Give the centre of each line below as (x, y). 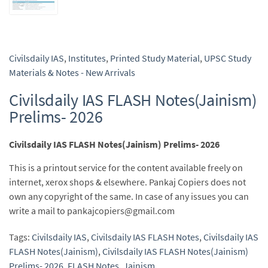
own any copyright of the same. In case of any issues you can (129, 196)
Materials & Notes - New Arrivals (72, 72)
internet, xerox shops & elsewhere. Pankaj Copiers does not (127, 182)
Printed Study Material (155, 58)
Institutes (87, 58)
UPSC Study (228, 58)
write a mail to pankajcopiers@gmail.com (92, 211)
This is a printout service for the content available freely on (126, 167)
